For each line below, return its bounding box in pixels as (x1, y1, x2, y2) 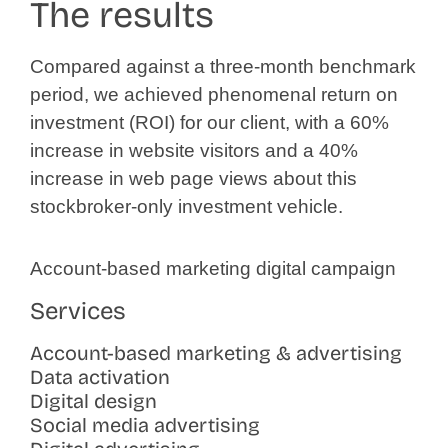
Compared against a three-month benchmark (30, 55, 416, 77)
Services (30, 297, 126, 326)
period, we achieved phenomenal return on (30, 83, 398, 105)
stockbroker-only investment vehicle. (30, 195, 343, 217)
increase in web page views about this (30, 167, 357, 189)
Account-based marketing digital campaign (30, 257, 396, 279)
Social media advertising (30, 413, 260, 438)
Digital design (30, 389, 157, 414)
